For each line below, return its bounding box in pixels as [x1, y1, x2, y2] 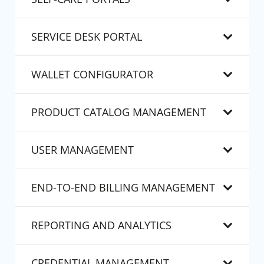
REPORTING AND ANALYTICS [31, 218, 171, 233]
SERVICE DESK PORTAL [31, 29, 142, 44]
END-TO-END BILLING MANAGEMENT [31, 180, 215, 195]
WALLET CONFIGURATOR [31, 67, 153, 82]
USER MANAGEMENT [31, 143, 134, 157]
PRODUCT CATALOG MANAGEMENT [31, 105, 206, 120]
